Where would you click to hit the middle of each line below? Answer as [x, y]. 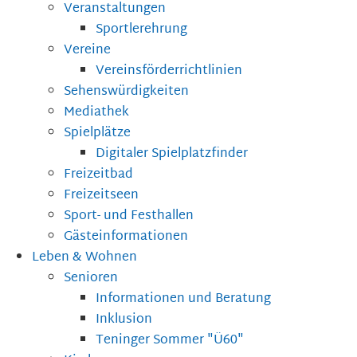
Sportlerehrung [141, 30]
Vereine [87, 51]
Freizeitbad [98, 175]
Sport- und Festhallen [129, 217]
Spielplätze [97, 134]
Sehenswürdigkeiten [126, 92]
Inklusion [124, 320]
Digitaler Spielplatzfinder [172, 155]
